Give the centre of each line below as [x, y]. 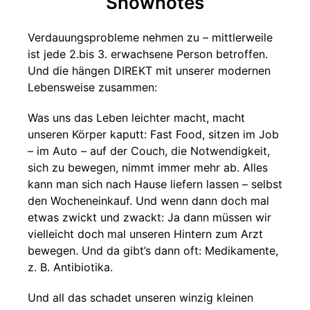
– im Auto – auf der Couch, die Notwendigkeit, [149, 151]
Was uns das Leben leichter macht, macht [136, 118]
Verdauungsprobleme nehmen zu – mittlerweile [150, 37]
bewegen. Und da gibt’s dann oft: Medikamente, [153, 250]
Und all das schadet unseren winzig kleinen [140, 298]
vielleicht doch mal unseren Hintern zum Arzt [145, 234]
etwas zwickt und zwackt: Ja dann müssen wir [149, 217]
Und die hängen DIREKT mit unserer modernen [149, 71]
